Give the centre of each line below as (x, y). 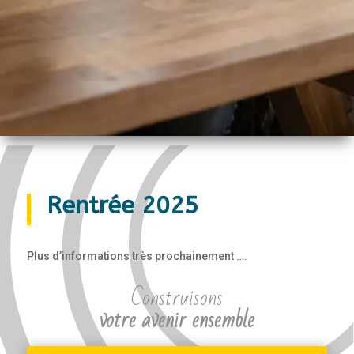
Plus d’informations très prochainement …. (137, 256)
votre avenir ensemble (177, 320)
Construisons (177, 298)
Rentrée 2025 (122, 205)
